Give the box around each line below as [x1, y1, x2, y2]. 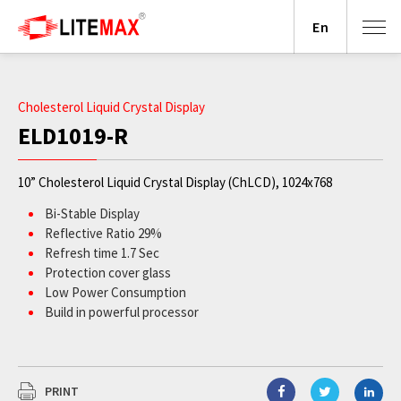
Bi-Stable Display [45, 205, 140, 222]
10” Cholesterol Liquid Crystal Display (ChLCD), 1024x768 [18, 174, 332, 191]
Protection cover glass [45, 264, 171, 281]
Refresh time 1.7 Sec [45, 244, 159, 261]
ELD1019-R [18, 121, 128, 150]
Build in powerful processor [45, 303, 199, 320]
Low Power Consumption [45, 284, 186, 301]
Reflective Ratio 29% [45, 225, 162, 242]
